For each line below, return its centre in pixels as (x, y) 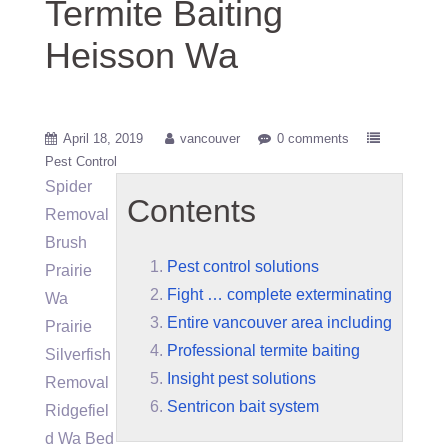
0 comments (313, 138)
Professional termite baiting (263, 350)
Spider (68, 186)
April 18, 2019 (103, 138)
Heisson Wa (141, 55)
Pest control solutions (243, 266)
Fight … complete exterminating (279, 294)
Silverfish (78, 354)
